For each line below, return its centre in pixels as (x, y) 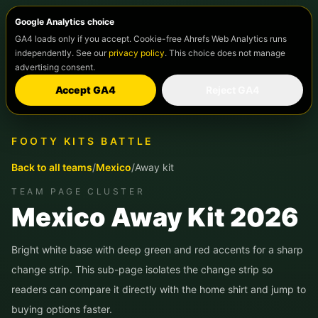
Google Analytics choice (65, 22)
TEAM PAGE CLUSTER (78, 191)
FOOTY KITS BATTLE (83, 141)
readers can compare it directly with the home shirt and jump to (159, 289)
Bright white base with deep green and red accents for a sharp (157, 250)
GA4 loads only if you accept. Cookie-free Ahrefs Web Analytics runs (151, 39)
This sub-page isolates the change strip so (172, 269)
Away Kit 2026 (202, 217)
